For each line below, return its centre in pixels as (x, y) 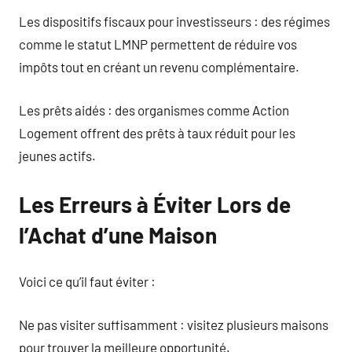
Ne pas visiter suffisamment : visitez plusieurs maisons (174, 324)
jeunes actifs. (57, 155)
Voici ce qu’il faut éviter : (87, 281)
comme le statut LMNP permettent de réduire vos (158, 44)
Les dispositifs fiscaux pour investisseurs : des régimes (174, 21)
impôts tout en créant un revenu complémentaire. (159, 67)
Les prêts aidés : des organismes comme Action (154, 110)
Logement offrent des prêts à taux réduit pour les (157, 132)
